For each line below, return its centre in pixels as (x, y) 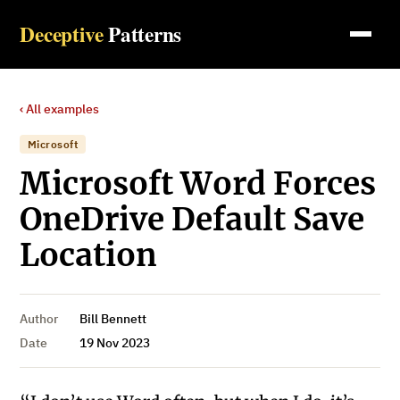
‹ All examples (60, 108)
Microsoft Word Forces (198, 183)
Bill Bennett (112, 319)
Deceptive (62, 33)
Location (89, 255)
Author (39, 319)
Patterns (145, 33)
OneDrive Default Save (192, 219)
